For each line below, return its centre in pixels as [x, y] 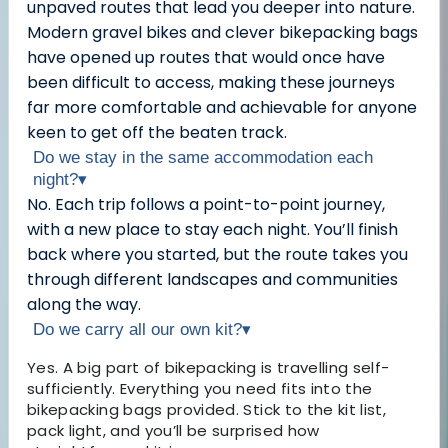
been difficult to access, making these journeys [211, 83]
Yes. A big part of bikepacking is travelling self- [208, 368]
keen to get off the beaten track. [157, 133]
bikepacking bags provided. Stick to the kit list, [207, 410]
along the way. [84, 305]
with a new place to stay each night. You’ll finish [212, 230]
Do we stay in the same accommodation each [203, 158]
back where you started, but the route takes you [217, 255]
